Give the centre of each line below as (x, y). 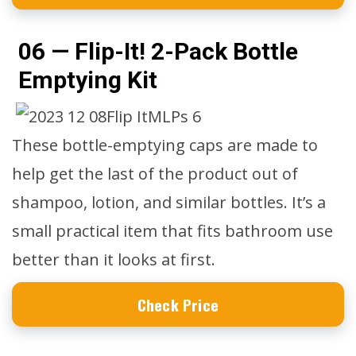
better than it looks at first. (114, 259)
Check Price (178, 304)
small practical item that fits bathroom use (172, 231)
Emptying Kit (88, 80)
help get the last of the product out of (155, 174)
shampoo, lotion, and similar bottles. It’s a (169, 202)
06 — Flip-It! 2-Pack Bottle (158, 51)
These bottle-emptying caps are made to (165, 145)
